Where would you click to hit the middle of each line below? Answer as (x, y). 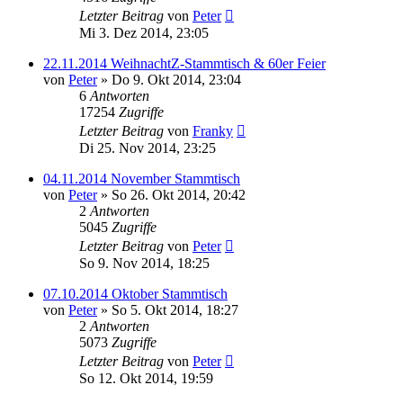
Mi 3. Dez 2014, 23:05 (144, 33)
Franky (213, 131)
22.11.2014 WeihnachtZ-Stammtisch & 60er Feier (184, 63)
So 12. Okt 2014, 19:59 (146, 378)
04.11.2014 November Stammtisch (142, 179)
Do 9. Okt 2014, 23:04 (176, 80)
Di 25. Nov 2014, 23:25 (148, 148)
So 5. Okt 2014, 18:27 (175, 310)
